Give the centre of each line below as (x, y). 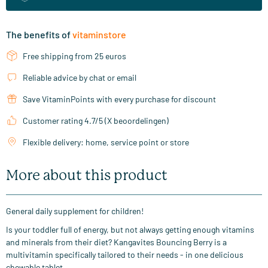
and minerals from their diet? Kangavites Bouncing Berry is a (116, 242)
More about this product (87, 176)
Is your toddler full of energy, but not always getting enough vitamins (130, 230)
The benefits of (39, 35)
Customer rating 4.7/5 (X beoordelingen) (96, 121)
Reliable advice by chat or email (80, 78)
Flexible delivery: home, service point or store (106, 142)
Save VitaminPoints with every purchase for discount (119, 99)
